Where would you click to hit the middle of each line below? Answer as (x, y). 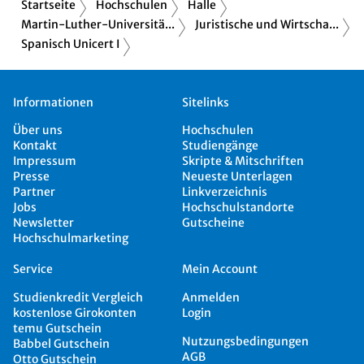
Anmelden (211, 297)
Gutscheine (213, 223)
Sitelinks (206, 102)
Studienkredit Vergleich (78, 297)
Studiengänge (220, 146)
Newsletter (43, 223)
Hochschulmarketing (71, 238)
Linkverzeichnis (225, 192)
